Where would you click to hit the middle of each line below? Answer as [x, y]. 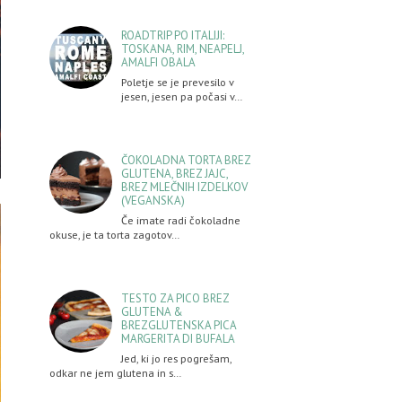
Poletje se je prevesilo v [178, 81]
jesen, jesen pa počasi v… [182, 96]
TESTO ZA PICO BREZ [175, 298]
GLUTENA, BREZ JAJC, [175, 173]
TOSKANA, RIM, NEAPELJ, [183, 48]
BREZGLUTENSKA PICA [179, 325]
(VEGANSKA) [153, 200]
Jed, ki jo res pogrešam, [176, 358]
